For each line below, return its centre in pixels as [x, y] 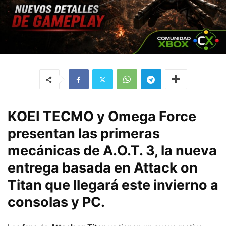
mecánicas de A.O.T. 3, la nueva [112, 151]
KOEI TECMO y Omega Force [102, 117]
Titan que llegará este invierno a [113, 185]
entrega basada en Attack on [103, 168]
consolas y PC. [56, 202]
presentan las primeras [84, 134]
